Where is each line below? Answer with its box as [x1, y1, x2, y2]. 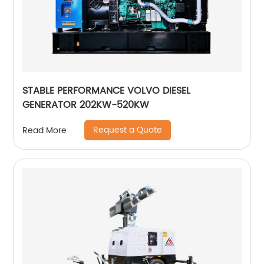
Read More [22, 123, 67, 137]
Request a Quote [93, 123, 163, 137]
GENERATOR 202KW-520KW [22, 97, 150, 113]
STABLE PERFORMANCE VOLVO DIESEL [22, 83, 191, 98]
